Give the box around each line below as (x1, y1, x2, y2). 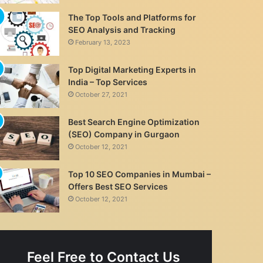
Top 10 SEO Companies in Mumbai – (68, 169, 211, 179)
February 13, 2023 (75, 38, 131, 46)
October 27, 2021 (75, 90, 128, 99)
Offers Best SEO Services (68, 181, 168, 191)
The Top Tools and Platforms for (68, 12, 197, 22)
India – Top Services (68, 77, 148, 87)
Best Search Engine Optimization (68, 117, 200, 127)
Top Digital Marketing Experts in (68, 65, 197, 75)
